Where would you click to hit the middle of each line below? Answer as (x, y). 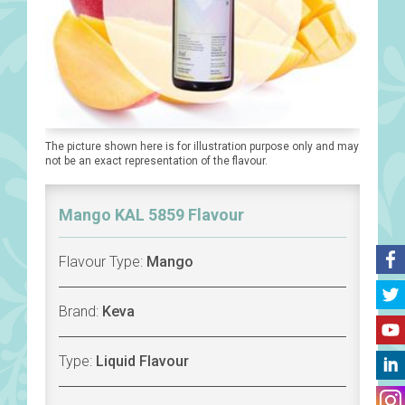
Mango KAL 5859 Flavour (151, 215)
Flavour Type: (103, 262)
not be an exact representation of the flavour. (156, 161)
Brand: (80, 312)
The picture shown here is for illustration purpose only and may (202, 147)
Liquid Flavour (142, 362)
